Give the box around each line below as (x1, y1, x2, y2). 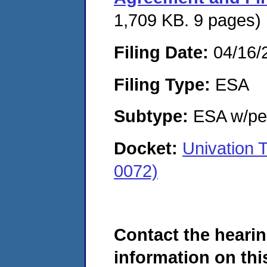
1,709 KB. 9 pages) (114, 10, 261, 30)
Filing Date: (114, 42, 209, 62)
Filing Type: (114, 74, 210, 94)
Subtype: (114, 106, 188, 126)
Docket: (114, 138, 182, 158)
